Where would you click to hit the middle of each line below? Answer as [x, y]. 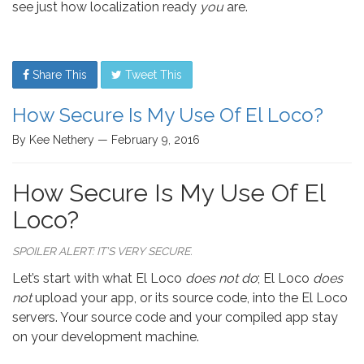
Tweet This [152, 75]
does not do [221, 278]
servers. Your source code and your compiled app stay [175, 317]
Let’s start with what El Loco [99, 278]
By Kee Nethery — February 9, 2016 [106, 140]
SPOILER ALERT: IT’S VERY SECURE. [102, 251]
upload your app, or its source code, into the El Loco [190, 298]
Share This [58, 75]
